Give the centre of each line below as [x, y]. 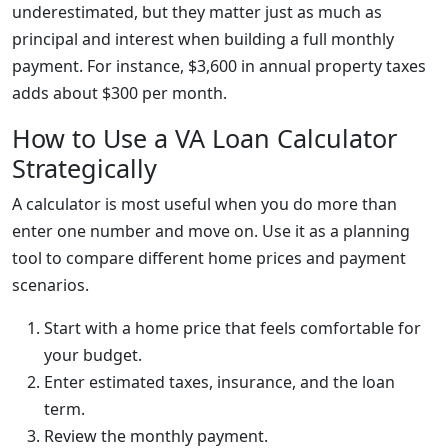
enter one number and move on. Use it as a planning [211, 231]
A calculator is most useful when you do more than [204, 204]
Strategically [84, 168]
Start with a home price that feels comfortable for [232, 328]
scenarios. [50, 285]
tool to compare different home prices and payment [209, 258]
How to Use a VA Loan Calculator [204, 138]
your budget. [93, 355]
